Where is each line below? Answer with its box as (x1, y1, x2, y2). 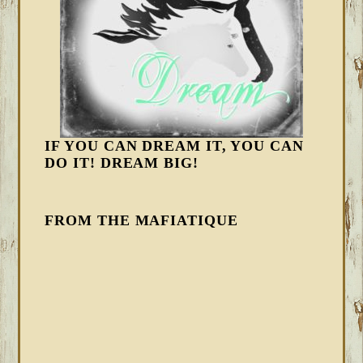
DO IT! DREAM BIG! (45, 155, 199, 171)
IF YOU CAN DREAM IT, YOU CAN (45, 138, 304, 154)
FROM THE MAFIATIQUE (45, 212, 238, 228)
